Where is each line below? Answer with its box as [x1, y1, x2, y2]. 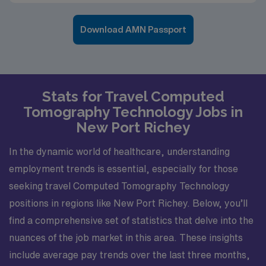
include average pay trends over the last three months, [9, 249, 250, 259]
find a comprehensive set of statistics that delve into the [9, 215, 254, 225]
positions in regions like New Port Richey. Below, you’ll [9, 198, 248, 208]
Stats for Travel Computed [42, 88, 224, 105]
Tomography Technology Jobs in [23, 103, 243, 121]
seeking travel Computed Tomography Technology [9, 180, 230, 191]
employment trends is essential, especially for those [9, 163, 238, 173]
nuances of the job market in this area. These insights [9, 232, 243, 242]
